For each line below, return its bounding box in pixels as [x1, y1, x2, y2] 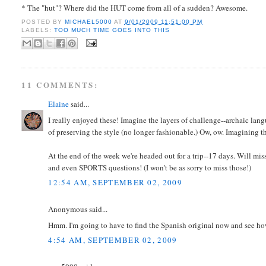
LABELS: [21, 26, 54, 33]
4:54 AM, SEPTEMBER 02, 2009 [48, 235, 178, 246]
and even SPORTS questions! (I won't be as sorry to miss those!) [48, 161, 252, 173]
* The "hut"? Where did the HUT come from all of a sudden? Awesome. [21, 2, 248, 14]
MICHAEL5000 [64, 18, 114, 25]
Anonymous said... [48, 204, 108, 215]
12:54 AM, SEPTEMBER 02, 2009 [48, 177, 182, 188]
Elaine [48, 99, 69, 110]
